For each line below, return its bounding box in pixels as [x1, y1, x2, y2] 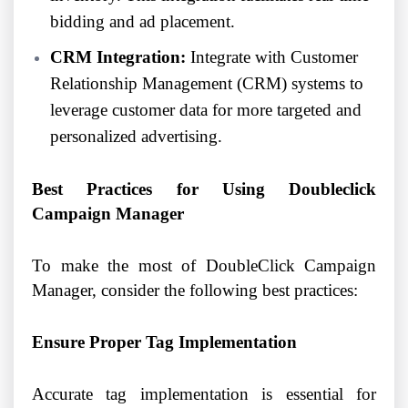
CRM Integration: [50, 47, 186, 67]
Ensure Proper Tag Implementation [32, 332, 297, 352]
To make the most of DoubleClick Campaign [32, 256, 376, 276]
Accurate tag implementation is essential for [32, 384, 376, 404]
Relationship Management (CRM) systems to [50, 74, 363, 94]
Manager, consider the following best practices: [32, 280, 358, 301]
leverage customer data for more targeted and [50, 100, 362, 120]
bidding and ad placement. [50, 12, 235, 32]
